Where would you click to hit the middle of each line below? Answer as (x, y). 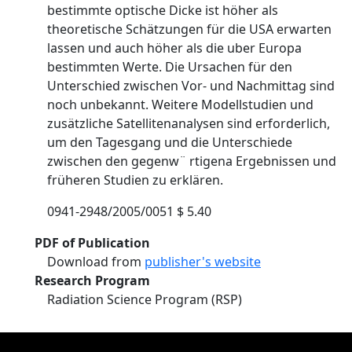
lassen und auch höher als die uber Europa (174, 48)
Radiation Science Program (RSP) (145, 299)
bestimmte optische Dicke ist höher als (163, 10)
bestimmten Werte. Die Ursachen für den (170, 67)
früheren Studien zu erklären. (135, 180)
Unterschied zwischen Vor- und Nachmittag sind (191, 86)
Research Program (92, 280)
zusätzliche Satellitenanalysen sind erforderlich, (189, 123)
